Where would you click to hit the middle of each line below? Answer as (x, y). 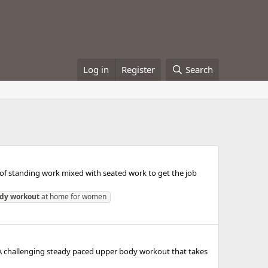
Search (199, 69)
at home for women (73, 196)
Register (138, 69)
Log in (96, 69)
